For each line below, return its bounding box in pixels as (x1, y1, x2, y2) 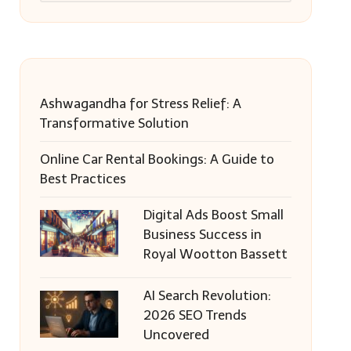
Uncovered (143, 327, 209, 342)
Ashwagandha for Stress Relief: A (39, 96, 241, 111)
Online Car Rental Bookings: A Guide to (39, 151, 274, 167)
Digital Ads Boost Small (143, 207, 284, 223)
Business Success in (143, 226, 262, 242)
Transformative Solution (39, 115, 189, 131)
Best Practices (39, 171, 126, 186)
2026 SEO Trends (143, 307, 247, 323)
